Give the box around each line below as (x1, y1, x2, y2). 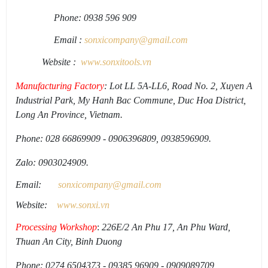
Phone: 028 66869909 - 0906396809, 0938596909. (16, 133, 211, 144)
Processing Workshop (16, 222, 97, 233)
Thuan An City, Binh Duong (16, 236, 122, 247)
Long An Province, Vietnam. (16, 109, 123, 120)
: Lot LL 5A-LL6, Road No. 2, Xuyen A (104, 81, 252, 92)
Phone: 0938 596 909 (16, 13, 136, 23)
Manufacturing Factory (16, 81, 104, 92)
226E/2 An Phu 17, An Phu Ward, (102, 222, 230, 233)
